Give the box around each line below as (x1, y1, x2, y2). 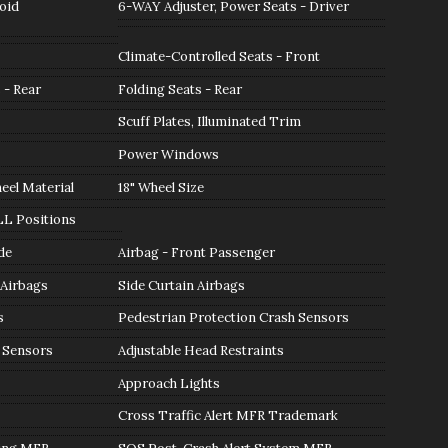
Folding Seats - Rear (117, 80, 242, 98)
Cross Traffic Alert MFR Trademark (117, 407, 338, 425)
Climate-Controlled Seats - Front (117, 47, 320, 65)
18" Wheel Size (117, 178, 204, 196)
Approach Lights (117, 374, 220, 392)
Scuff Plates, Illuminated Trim (117, 113, 301, 131)
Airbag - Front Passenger (117, 243, 275, 261)
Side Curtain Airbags (117, 276, 245, 294)
